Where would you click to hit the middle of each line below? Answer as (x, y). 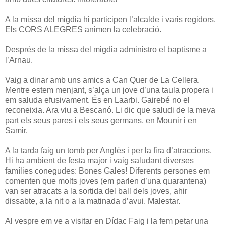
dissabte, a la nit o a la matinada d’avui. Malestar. (93, 201)
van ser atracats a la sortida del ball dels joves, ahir (96, 191)
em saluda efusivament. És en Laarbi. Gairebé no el (97, 100)
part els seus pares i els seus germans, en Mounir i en (101, 120)
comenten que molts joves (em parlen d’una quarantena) (106, 181)
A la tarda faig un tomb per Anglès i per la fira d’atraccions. (108, 150)
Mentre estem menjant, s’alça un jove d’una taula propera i (109, 90)
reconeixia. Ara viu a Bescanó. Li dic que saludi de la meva (110, 110)
